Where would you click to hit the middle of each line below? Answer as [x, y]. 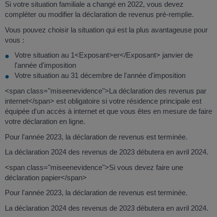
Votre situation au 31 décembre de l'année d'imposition [100, 76]
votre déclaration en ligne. [45, 122]
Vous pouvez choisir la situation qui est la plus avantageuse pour [106, 30]
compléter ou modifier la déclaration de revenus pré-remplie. [99, 15]
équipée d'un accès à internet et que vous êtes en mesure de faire [108, 111]
